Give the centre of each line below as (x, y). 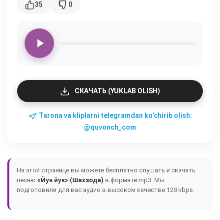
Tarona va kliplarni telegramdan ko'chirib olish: (114, 115)
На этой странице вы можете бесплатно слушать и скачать (106, 170)
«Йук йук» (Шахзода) (70, 180)
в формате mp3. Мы (134, 180)
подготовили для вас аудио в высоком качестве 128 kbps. (106, 190)
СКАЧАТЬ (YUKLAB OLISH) (117, 91)
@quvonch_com (110, 127)
